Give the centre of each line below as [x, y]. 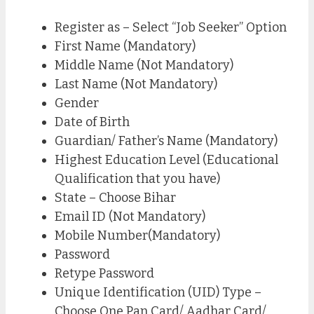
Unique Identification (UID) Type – [158, 292]
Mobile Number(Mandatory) [137, 235]
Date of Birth [92, 122]
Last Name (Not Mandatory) [136, 84]
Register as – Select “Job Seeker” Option [171, 27]
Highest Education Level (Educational [166, 159]
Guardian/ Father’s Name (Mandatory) [166, 141]
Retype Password [104, 273]
